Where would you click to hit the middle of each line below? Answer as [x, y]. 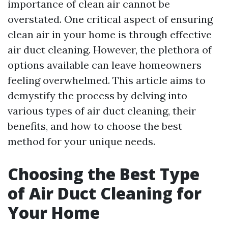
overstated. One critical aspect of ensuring [110, 19]
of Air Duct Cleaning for [105, 193]
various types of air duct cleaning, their [102, 111]
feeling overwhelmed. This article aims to [107, 80]
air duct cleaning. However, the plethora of [110, 50]
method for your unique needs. [81, 141]
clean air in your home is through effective [110, 34]
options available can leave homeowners [105, 65]
